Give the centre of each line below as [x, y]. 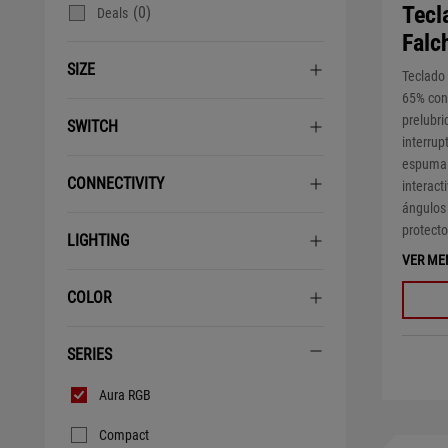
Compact [124, 435]
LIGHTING [98, 240]
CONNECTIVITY [115, 183]
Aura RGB [125, 395]
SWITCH [92, 126]
